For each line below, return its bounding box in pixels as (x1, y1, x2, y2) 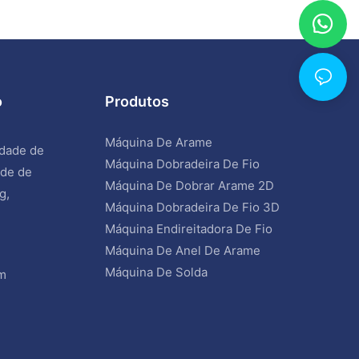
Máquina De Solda (105, 264, 208, 280)
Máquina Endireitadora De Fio (105, 220, 273, 236)
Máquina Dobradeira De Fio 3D (105, 199, 280, 215)
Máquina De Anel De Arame (105, 242, 261, 258)
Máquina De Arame (105, 134, 213, 150)
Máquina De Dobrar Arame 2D (105, 177, 275, 193)
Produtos (105, 93, 170, 111)
